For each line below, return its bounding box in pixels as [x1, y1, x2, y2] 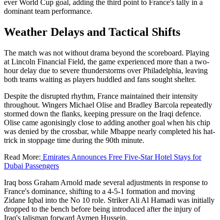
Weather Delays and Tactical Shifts [4, 26, 180, 39]
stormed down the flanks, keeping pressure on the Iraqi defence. [4, 110, 201, 118]
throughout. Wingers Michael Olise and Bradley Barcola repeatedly [4, 101, 212, 110]
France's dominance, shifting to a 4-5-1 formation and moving [4, 187, 195, 196]
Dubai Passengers [4, 162, 59, 170]
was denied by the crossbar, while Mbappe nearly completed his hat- [4, 127, 215, 136]
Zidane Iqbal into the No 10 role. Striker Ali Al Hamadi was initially [4, 196, 215, 205]
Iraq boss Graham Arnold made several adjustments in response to [4, 178, 208, 187]
